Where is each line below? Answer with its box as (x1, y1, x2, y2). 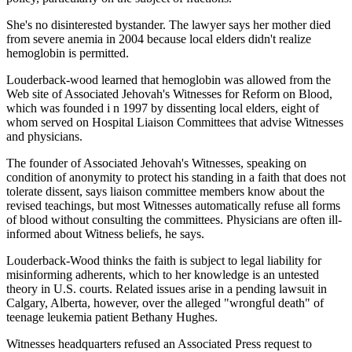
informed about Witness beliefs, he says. (6, 226, 204, 240)
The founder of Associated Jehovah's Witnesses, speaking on (6, 156, 306, 170)
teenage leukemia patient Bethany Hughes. (6, 310, 218, 324)
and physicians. (6, 129, 82, 143)
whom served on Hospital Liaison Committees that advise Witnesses (6, 115, 343, 129)
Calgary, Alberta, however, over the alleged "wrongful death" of (6, 295, 324, 310)
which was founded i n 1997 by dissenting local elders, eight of (6, 101, 319, 115)
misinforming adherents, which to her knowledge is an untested (6, 267, 319, 281)
